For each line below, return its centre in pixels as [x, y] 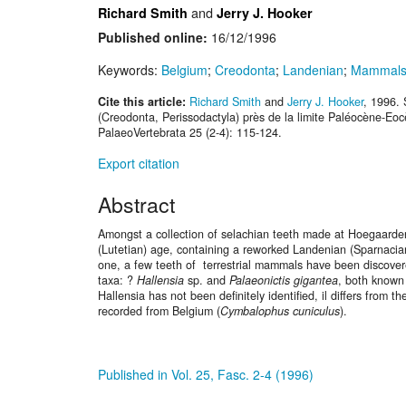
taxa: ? [117, 280]
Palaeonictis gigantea [284, 280]
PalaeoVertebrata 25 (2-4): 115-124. [190, 133]
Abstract [136, 205]
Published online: [153, 38]
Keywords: [130, 70]
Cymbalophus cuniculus [280, 311]
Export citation [139, 163]
